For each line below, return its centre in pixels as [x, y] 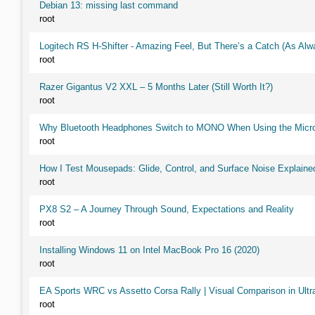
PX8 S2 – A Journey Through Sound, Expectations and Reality [167, 209]
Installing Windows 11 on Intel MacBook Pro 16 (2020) [149, 250]
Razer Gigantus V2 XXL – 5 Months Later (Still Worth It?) [156, 87]
